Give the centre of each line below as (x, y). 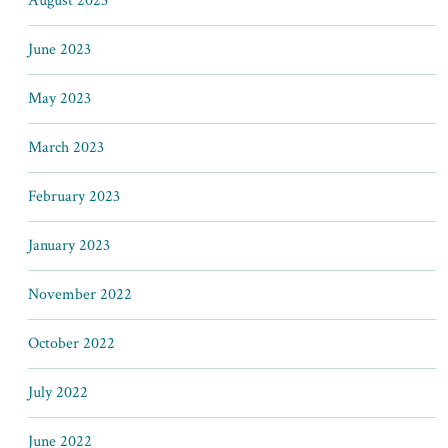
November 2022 (80, 295)
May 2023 (59, 99)
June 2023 (59, 50)
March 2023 (66, 148)
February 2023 (74, 197)
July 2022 (58, 393)
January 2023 (69, 246)
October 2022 (71, 344)
